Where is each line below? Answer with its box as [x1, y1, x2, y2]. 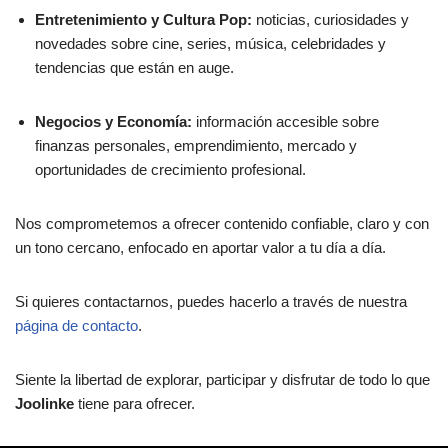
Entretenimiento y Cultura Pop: [35, 11, 252, 29]
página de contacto [15, 317, 138, 335]
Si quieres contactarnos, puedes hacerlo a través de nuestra [15, 293, 407, 311]
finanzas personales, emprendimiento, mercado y [35, 137, 357, 155]
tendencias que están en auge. [35, 59, 234, 77]
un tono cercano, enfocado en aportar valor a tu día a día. [15, 239, 386, 257]
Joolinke [15, 395, 74, 413]
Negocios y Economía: [35, 113, 192, 131]
